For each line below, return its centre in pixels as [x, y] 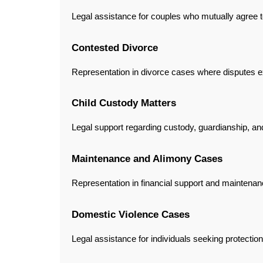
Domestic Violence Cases [131, 214]
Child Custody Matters [124, 103]
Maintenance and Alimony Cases [147, 159]
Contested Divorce [115, 47]
